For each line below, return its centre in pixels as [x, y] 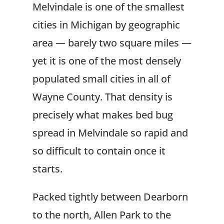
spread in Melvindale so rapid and [110, 133]
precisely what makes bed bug [102, 115]
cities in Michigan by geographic [106, 25]
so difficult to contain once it [99, 151]
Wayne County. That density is [102, 97]
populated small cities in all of [101, 79]
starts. [47, 169]
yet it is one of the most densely [106, 61]
